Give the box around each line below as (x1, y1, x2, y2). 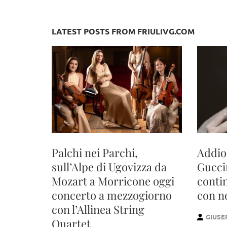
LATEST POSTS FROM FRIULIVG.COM (52, 25, 195, 36)
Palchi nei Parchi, (52, 145, 138, 161)
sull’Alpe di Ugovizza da (52, 159, 167, 175)
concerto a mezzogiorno (52, 187, 172, 203)
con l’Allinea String (52, 202, 144, 217)
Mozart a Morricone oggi (52, 173, 174, 189)
